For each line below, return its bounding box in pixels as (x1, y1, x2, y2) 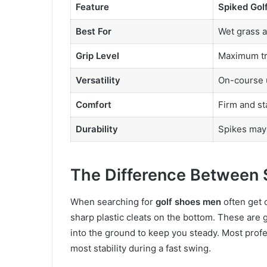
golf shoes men (156, 195, 221, 207)
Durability (75, 123, 118, 135)
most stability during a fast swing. (70, 242, 211, 254)
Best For (75, 25, 111, 37)
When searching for (70, 195, 156, 207)
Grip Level (75, 49, 119, 61)
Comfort (75, 98, 111, 110)
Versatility (75, 74, 120, 86)
